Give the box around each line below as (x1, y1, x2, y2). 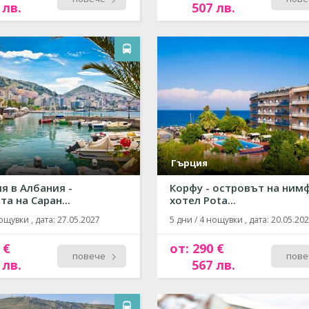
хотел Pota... (170, 193, 236, 207)
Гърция (171, 157, 208, 169)
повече (72, 250, 106, 262)
